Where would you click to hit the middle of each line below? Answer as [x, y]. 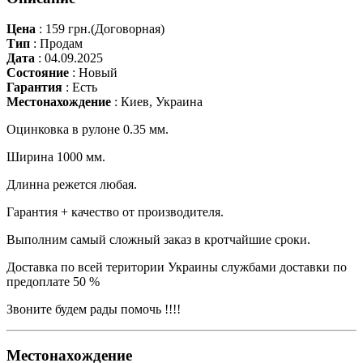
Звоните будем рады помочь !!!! [94, 310]
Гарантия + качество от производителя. [115, 212]
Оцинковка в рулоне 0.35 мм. [88, 130]
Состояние [38, 73]
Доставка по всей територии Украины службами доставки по [177, 267]
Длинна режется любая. [72, 185]
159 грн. [66, 29]
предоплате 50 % [53, 282]
